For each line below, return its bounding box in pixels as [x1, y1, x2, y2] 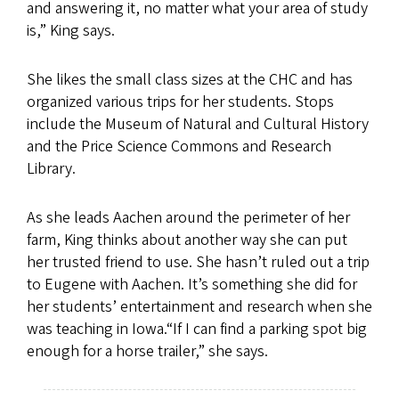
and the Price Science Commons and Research [27, 134, 331, 158]
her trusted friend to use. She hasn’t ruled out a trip [27, 250, 370, 273]
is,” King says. [27, 19, 115, 42]
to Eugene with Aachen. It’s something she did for [27, 273, 357, 296]
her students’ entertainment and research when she [27, 295, 372, 318]
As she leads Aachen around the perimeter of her [27, 206, 350, 229]
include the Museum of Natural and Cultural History [27, 112, 369, 135]
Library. [27, 157, 76, 180]
